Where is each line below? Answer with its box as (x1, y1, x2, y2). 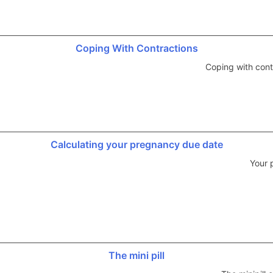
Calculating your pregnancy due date (50, 138, 223, 151)
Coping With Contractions (75, 41, 198, 54)
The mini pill (108, 249, 165, 261)
